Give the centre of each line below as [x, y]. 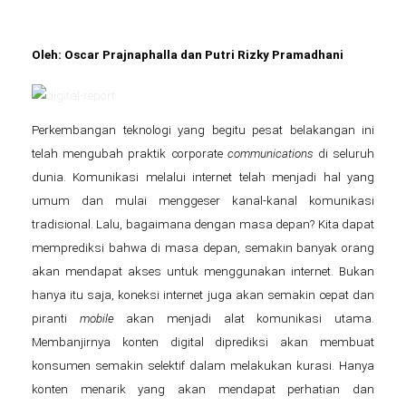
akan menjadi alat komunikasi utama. [244, 318]
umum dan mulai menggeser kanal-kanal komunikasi [203, 200]
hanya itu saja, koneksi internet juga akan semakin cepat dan [203, 295]
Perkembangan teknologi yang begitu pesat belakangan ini [203, 130]
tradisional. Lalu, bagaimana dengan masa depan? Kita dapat [203, 224]
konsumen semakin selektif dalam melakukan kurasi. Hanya [203, 365]
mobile [97, 318]
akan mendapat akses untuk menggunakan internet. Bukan [203, 271]
